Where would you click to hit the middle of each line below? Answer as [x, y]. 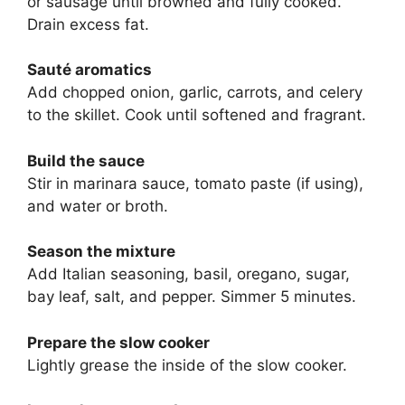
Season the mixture [101, 252]
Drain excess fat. [88, 24]
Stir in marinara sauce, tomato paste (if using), [195, 183]
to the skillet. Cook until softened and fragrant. [197, 115]
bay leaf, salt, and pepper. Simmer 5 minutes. [192, 297]
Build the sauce [86, 160]
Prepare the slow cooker [118, 342]
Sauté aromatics [89, 70]
